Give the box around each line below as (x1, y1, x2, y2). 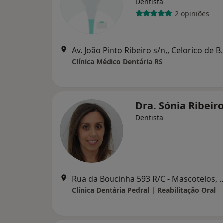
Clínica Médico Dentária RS (72, 57, 163, 66)
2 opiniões (174, 8, 209, 18)
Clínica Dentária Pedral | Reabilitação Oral (72, 185, 216, 195)
